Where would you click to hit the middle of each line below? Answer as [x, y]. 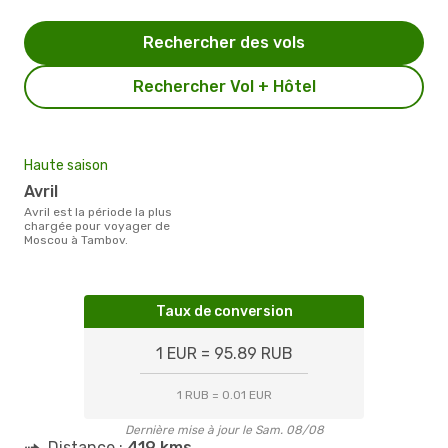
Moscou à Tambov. [76, 239]
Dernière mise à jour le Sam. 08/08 [224, 429]
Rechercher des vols [224, 42]
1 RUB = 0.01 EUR [224, 394]
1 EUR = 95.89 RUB [224, 353]
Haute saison [66, 165]
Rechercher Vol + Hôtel [224, 86]
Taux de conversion [224, 311]
